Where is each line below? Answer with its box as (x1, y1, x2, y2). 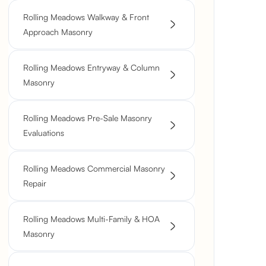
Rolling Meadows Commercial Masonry (23, 163, 165, 173)
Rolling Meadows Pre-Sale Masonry (23, 113, 152, 123)
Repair (23, 178, 46, 188)
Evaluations (23, 128, 64, 138)
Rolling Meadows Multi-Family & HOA (23, 214, 160, 224)
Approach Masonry (23, 27, 93, 37)
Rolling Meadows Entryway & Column (23, 62, 160, 72)
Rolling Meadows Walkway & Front (23, 12, 149, 22)
